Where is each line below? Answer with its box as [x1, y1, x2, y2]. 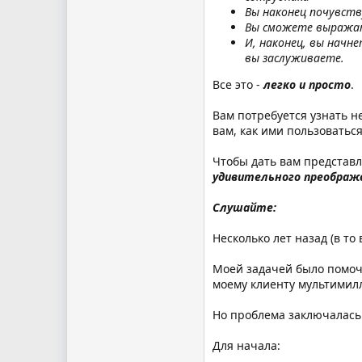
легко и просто [263, 76, 351, 92]
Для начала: [213, 337, 280, 353]
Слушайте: [213, 199, 276, 215]
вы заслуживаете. [245, 49, 344, 65]
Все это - [213, 76, 263, 92]
